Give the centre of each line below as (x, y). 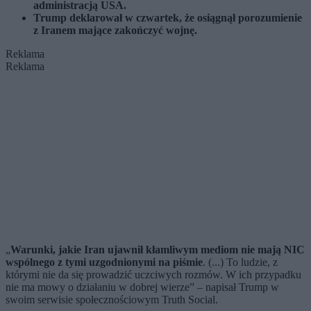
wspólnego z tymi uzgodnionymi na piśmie (104, 262)
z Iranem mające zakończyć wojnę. (115, 31)
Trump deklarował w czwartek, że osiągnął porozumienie (168, 18)
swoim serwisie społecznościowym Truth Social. (112, 300)
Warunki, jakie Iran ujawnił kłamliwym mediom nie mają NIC (158, 250)
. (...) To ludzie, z (240, 262)
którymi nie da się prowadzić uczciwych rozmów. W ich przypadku (153, 275)
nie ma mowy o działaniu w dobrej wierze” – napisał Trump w (142, 287)
